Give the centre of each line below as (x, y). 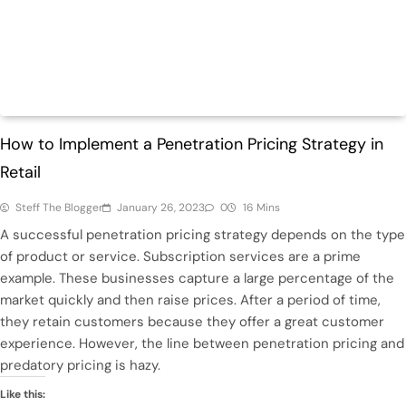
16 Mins (261, 207)
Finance (48, 95)
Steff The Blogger (59, 207)
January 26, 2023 (161, 207)
